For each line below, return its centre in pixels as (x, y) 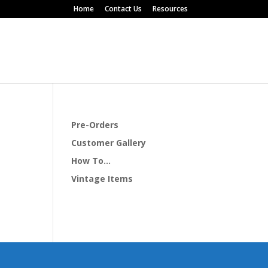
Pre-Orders (95, 125)
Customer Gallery (109, 143)
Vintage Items (102, 179)
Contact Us (123, 9)
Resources (170, 9)
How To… (91, 161)
